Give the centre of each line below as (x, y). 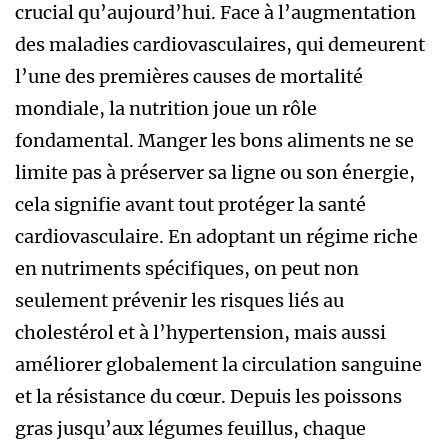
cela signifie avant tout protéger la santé (190, 204)
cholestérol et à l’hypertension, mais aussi (200, 332)
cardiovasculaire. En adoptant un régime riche (216, 236)
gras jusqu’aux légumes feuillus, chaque (190, 428)
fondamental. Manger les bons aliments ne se (214, 140)
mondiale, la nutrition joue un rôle (166, 108)
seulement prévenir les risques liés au (179, 300)
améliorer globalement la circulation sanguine (218, 364)
